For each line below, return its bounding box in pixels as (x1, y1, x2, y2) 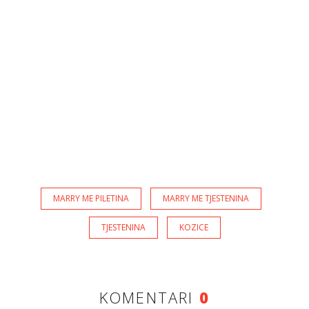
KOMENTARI (99, 286, 199, 308)
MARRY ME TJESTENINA (163, 192, 249, 204)
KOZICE (179, 221, 208, 233)
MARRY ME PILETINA (53, 192, 129, 204)
